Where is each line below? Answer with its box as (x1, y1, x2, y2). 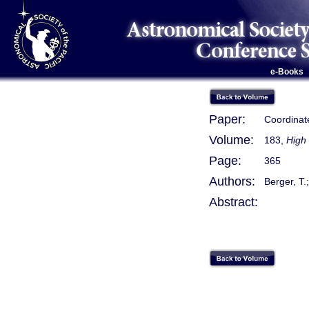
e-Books (270, 67, 303, 77)
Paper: (209, 112, 246, 126)
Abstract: (209, 195, 258, 209)
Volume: (209, 133, 254, 147)
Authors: (209, 175, 255, 188)
